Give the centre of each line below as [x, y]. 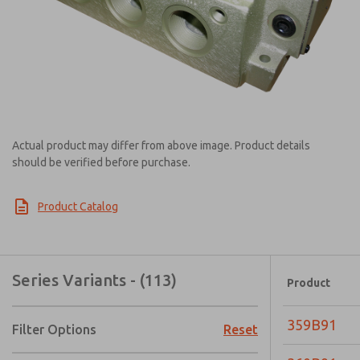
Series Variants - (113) [94, 280]
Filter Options [54, 329]
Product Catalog [78, 206]
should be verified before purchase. [101, 162]
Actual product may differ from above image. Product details [161, 145]
